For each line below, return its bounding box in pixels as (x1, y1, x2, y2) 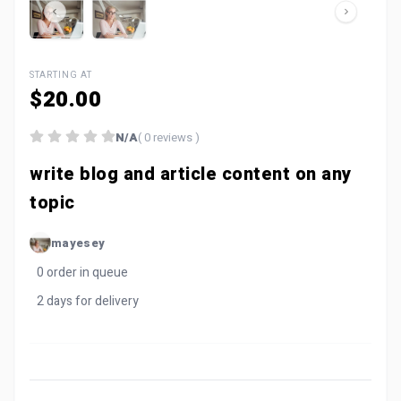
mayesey (51, 234, 106, 252)
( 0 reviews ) (138, 129, 200, 146)
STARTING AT (30, 69, 92, 81)
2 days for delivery (37, 292, 139, 311)
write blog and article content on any (30, 161, 352, 187)
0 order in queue (37, 263, 128, 282)
